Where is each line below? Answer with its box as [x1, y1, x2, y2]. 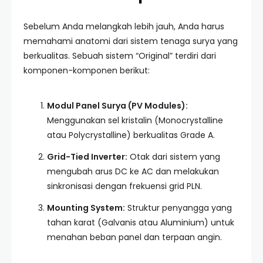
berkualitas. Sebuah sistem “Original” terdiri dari [23, 50, 216, 62]
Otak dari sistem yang [127, 151, 220, 163]
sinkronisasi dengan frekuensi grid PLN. [47, 180, 202, 192]
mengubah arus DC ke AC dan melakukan [47, 166, 219, 177]
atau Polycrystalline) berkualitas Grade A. [47, 129, 215, 141]
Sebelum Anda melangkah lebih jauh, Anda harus [23, 21, 224, 32]
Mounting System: [47, 202, 125, 214]
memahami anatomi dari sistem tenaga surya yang [23, 35, 238, 47]
